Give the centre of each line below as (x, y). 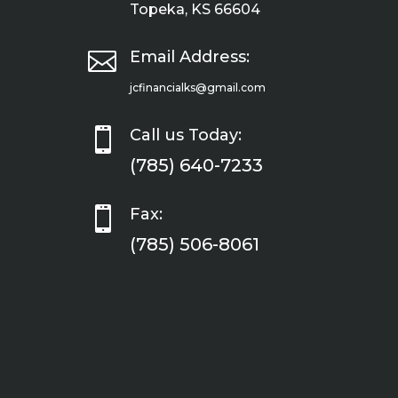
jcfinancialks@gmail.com (197, 87)
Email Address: (189, 56)
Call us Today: (185, 135)
